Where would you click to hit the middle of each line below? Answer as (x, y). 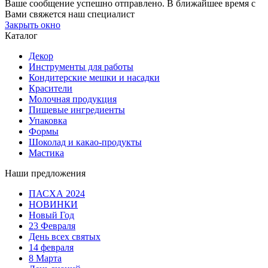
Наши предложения (45, 173)
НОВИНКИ (53, 204)
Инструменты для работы (81, 66)
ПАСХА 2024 (57, 193)
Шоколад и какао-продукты (85, 142)
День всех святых (65, 236)
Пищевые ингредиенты (77, 109)
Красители (51, 88)
